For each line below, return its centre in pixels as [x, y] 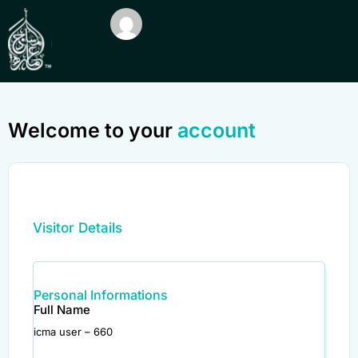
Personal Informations [101, 294]
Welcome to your [93, 130]
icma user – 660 [73, 331]
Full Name [62, 309]
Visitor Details [78, 227]
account [217, 130]
